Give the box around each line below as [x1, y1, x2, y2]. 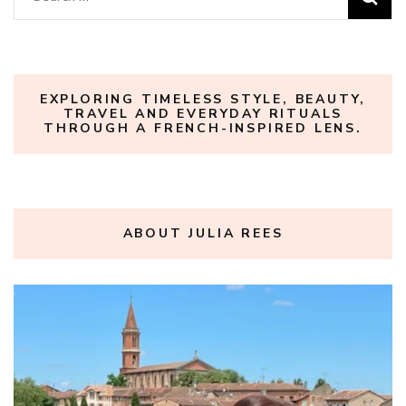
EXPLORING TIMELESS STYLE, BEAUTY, [39, 91, 367, 109]
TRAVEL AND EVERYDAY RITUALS [63, 105, 343, 123]
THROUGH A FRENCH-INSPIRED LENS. [43, 120, 362, 138]
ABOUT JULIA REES [122, 225, 284, 243]
